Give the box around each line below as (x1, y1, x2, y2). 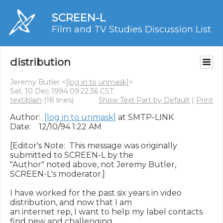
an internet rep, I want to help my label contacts (10, 207, 203, 217)
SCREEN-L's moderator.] (10, 169, 105, 179)
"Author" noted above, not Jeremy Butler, (10, 160, 176, 169)
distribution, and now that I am (10, 198, 132, 207)
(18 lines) (42, 96, 74, 105)
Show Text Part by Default (99, 96, 190, 105)
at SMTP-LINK (116, 112, 174, 122)
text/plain (10, 96, 42, 105)
